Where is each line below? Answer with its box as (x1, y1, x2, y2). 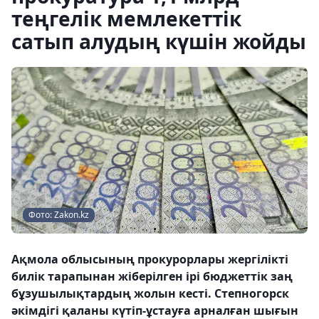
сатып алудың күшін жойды (11, 28, 306, 55)
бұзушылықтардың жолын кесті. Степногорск (11, 286, 289, 301)
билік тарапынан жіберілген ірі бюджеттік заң (11, 268, 293, 284)
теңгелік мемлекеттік (11, 5, 241, 32)
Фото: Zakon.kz (28, 209, 89, 221)
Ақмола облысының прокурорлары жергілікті (11, 251, 288, 267)
